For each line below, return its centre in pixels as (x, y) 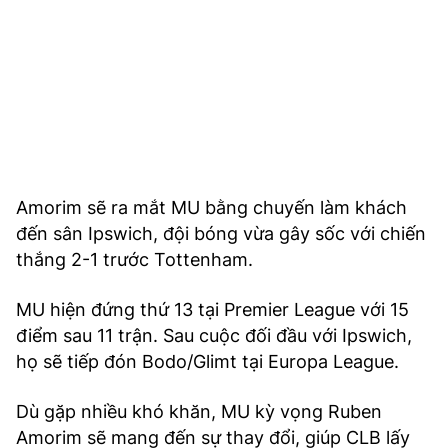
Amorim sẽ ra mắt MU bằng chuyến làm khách (211, 207)
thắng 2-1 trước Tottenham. (134, 259)
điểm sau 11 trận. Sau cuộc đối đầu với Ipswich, (214, 335)
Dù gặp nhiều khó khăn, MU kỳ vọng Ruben (199, 411)
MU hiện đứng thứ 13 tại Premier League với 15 (212, 309)
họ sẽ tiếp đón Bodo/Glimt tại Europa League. (207, 361)
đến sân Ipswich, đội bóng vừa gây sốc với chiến (221, 233)
